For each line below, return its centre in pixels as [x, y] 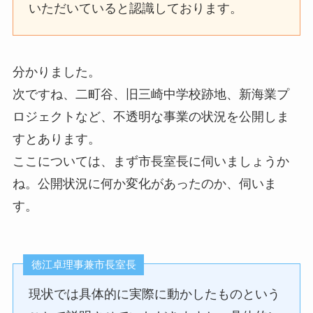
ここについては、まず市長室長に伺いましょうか [151, 162]
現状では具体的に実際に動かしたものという [155, 294]
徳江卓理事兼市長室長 [83, 265]
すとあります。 [56, 139]
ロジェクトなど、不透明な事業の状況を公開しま [151, 117]
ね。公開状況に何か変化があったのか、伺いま [144, 184]
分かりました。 [56, 72]
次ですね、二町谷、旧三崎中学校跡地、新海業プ [151, 95]
